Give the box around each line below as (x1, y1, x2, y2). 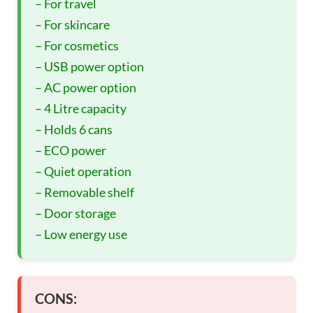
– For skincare (35, 16, 110, 32)
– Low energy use (35, 226, 127, 242)
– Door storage (35, 205, 116, 221)
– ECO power (35, 142, 106, 158)
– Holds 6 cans (35, 121, 112, 137)
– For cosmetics (35, 37, 119, 53)
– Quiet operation (35, 163, 131, 179)
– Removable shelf (35, 184, 134, 200)
